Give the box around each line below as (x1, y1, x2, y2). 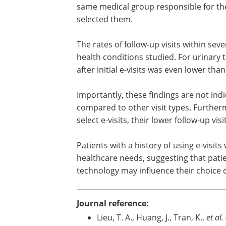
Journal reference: (77, 198, 149, 209)
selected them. (77, 14, 137, 25)
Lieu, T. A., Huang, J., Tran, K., (97, 212, 206, 223)
